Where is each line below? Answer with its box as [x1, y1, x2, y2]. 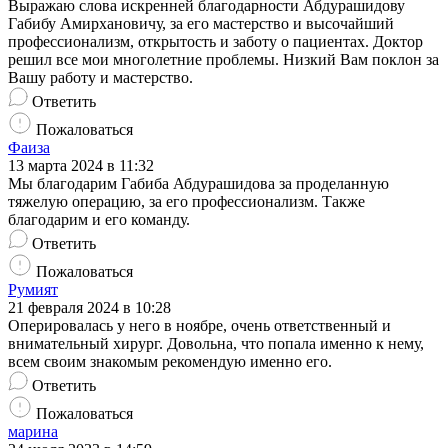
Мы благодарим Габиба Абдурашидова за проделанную [8, 175, 389, 193]
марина [8, 423, 58, 441]
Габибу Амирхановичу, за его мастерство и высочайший [8, 15, 394, 33]
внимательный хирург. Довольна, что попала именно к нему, [8, 335, 424, 353]
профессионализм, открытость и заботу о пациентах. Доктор [8, 33, 423, 51]
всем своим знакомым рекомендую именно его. [8, 353, 332, 371]
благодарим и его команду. [8, 211, 190, 229]
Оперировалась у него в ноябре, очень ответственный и [8, 317, 391, 335]
